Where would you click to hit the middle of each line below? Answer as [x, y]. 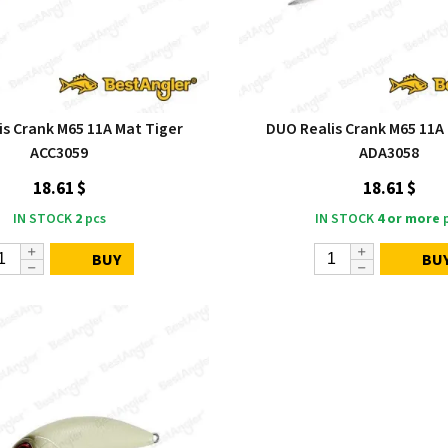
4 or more [408, 219]
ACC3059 [58, 153]
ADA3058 [388, 153]
